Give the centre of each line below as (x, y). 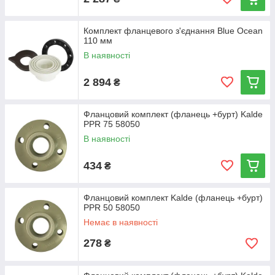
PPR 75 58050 (112, 124)
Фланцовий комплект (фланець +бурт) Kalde (173, 114)
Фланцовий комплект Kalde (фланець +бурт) (173, 198)
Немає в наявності (121, 222)
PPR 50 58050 (112, 207)
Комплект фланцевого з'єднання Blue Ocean (173, 31)
